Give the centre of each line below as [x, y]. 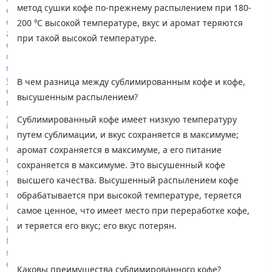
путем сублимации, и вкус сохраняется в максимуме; [128, 134]
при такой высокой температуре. [87, 38]
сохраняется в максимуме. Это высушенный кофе [121, 165]
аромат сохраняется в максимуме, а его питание [120, 149]
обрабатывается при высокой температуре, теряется [130, 195]
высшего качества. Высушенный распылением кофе [128, 180]
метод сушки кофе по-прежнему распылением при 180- [134, 8]
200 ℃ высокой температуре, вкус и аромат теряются [130, 23]
